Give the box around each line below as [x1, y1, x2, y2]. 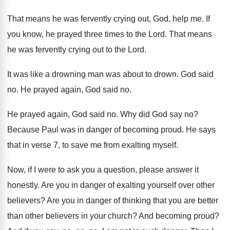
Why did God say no [120, 110, 194, 119]
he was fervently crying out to [7, 45, 112, 54]
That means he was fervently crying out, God [7, 14, 168, 24]
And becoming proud [139, 212, 215, 221]
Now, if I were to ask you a [7, 165, 102, 175]
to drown [145, 70, 177, 79]
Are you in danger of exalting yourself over [41, 181, 194, 190]
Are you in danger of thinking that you [47, 196, 182, 205]
